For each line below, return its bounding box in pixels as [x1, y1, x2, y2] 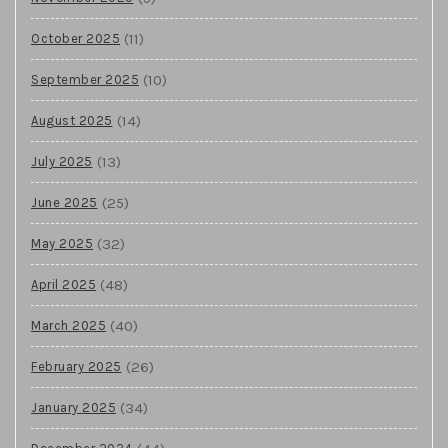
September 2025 [31, 71, 139, 87]
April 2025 [31, 276, 96, 292]
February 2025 [31, 358, 122, 374]
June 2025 [31, 194, 98, 210]
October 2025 [31, 30, 120, 46]
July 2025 [31, 153, 93, 169]
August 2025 [31, 112, 113, 128]
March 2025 [31, 317, 106, 333]
